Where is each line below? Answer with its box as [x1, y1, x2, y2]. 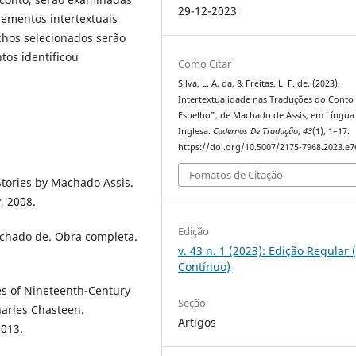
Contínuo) [178, 259, 231, 275]
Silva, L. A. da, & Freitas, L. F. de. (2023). [178, 77, 341, 89]
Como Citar [178, 56, 232, 71]
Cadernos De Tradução [213, 125, 299, 137]
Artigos [178, 315, 217, 331]
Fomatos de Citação [189, 168, 284, 183]
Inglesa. [178, 125, 214, 137]
